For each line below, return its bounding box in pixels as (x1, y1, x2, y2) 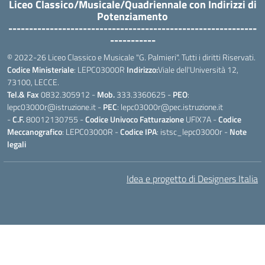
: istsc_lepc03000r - (157, 125, 230, 138)
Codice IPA (118, 125, 157, 138)
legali (7, 138, 26, 150)
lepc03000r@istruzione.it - (7, 101, 103, 113)
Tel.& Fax (7, 88, 39, 101)
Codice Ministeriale (7, 63, 74, 76)
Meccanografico (7, 125, 62, 138)
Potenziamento (97, 8, 168, 24)
